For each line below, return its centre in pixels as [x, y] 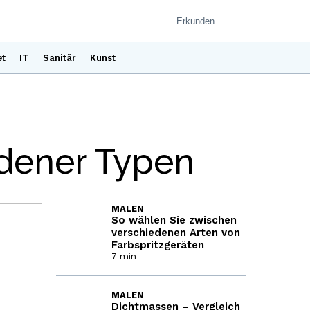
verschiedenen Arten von [175, 232]
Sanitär [60, 58]
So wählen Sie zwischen [174, 220]
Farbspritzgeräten [157, 245]
